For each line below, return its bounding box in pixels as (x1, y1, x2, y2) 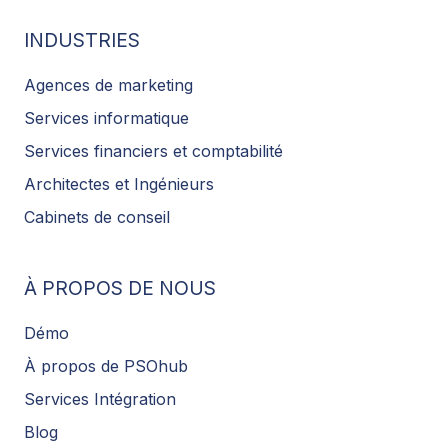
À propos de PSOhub (24, 355, 188, 376)
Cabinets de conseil (24, 206, 170, 227)
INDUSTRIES (24, 28, 140, 53)
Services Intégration (24, 388, 176, 409)
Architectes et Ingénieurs (24, 173, 214, 194)
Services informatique (24, 107, 189, 128)
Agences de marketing (24, 74, 193, 95)
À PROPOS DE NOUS (24, 276, 216, 301)
